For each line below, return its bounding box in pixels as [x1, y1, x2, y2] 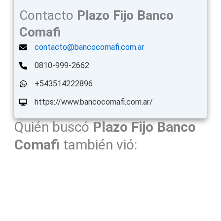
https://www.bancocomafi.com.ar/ [34, 97, 153, 107]
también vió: [63, 137, 137, 153]
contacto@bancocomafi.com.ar [34, 42, 144, 52]
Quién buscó [14, 119, 93, 136]
